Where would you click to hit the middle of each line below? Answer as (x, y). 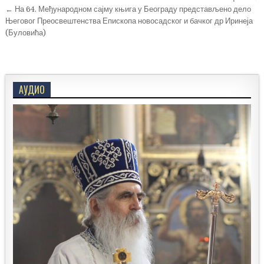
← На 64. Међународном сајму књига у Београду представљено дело (128, 9)
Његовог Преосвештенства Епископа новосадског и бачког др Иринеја (129, 21)
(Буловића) (26, 33)
